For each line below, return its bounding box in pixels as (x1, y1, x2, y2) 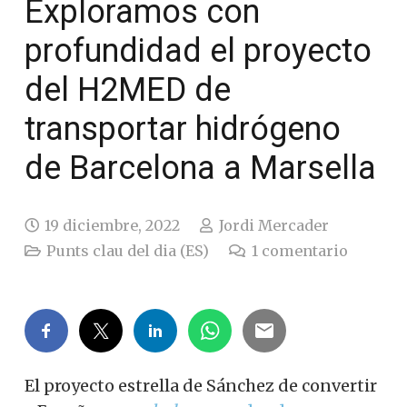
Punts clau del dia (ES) (46, 241, 210, 260)
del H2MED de (25, 70, 231, 109)
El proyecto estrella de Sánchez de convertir (25, 374, 377, 396)
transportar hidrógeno (25, 109, 341, 148)
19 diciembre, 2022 (45, 215, 181, 234)
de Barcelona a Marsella (25, 148, 376, 187)
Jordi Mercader (218, 215, 329, 234)
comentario (261, 241, 348, 260)
